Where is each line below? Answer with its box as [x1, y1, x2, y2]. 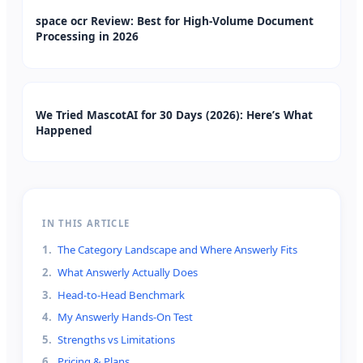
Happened [36, 122, 93, 138]
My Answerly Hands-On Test [58, 310, 194, 325]
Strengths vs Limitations [58, 331, 176, 347]
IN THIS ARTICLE [42, 217, 130, 230]
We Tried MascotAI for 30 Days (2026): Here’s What [36, 106, 314, 122]
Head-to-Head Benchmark [58, 287, 186, 302]
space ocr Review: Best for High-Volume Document [36, 13, 314, 29]
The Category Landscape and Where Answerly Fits [58, 242, 298, 258]
